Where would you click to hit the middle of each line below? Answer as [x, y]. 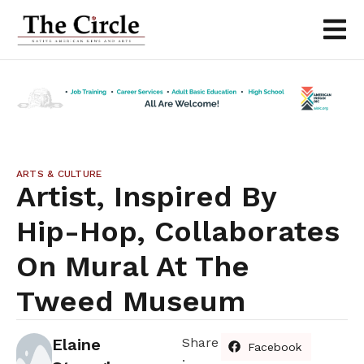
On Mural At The [133, 266]
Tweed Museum [131, 301]
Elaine [76, 344]
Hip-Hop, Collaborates [178, 231]
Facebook [275, 347]
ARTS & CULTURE [59, 173]
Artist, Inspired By [146, 196]
